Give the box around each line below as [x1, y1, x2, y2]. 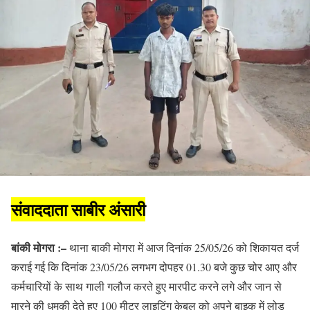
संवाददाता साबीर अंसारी [11, 197, 145, 222]
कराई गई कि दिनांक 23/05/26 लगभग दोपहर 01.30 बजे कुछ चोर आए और [11, 259, 297, 275]
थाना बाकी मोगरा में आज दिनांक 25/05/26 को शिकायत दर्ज [66, 240, 299, 255]
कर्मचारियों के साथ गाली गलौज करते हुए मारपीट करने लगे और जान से [11, 279, 282, 294]
